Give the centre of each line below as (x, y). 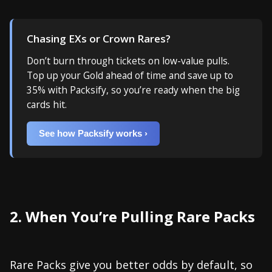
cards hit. (47, 104)
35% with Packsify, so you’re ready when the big (133, 90)
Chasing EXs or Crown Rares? (99, 38)
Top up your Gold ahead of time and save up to (130, 75)
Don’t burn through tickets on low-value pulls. (128, 60)
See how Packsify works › (93, 133)
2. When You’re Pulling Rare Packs (132, 216)
